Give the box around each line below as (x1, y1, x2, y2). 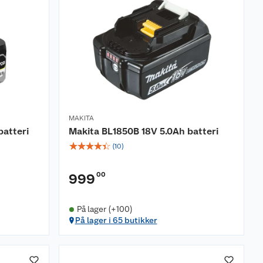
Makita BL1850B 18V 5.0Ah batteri (69, 126, 218, 137)
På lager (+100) (76, 204, 133, 214)
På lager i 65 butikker (75, 215, 157, 225)
